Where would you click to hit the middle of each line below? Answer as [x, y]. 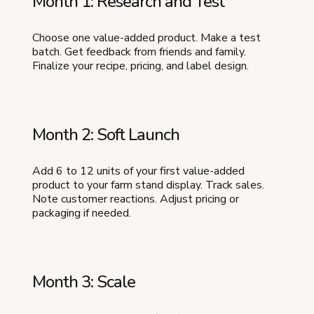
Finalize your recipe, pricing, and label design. [141, 66]
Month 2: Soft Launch [106, 135]
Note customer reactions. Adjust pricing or [136, 199]
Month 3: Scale [84, 282]
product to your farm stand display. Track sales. [148, 185]
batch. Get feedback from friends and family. [139, 52]
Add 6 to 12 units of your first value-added [138, 171]
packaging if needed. [82, 213]
